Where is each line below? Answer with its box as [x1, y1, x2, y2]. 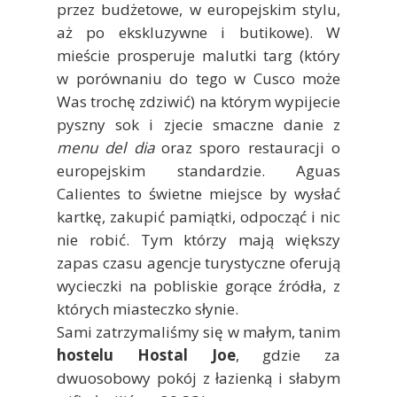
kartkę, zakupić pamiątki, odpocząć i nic [57, 206, 340, 227]
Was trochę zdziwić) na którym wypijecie [57, 90, 340, 112]
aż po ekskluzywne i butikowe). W [57, 21, 340, 43]
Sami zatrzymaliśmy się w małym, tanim [57, 321, 340, 342]
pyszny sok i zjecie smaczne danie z [57, 113, 340, 135]
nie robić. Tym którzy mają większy [57, 229, 340, 250]
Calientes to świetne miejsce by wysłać [57, 183, 340, 204]
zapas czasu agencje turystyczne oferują [57, 252, 340, 273]
